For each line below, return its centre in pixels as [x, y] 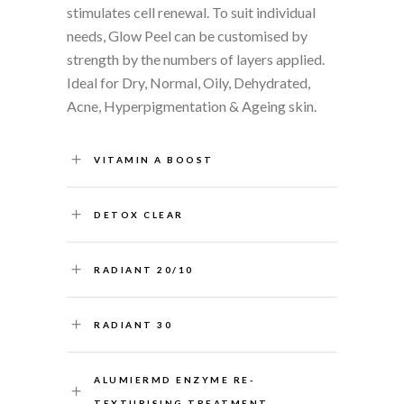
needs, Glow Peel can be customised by [187, 35]
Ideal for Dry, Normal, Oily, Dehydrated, [188, 82]
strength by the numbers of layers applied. [196, 59]
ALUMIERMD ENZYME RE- [174, 379]
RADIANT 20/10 [144, 269]
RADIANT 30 [133, 324]
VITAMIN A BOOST [154, 159]
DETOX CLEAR [139, 214]
